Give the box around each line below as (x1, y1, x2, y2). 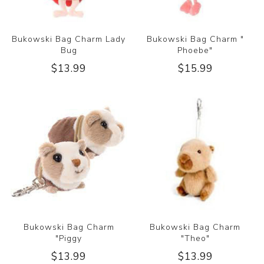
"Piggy (55, 232, 82, 244)
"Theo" (180, 232, 210, 244)
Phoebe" (177, 44, 213, 56)
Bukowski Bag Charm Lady (12, 33, 126, 45)
